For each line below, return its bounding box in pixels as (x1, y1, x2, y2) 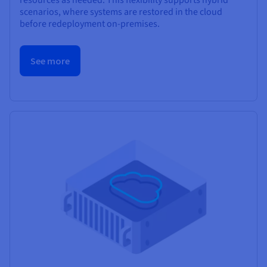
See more (30, 54, 70, 67)
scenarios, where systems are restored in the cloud (20, 5, 222, 18)
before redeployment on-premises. (20, 17, 160, 30)
